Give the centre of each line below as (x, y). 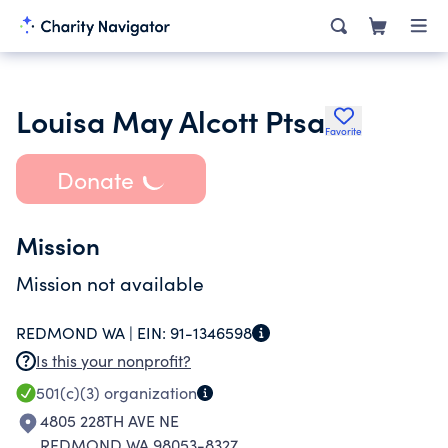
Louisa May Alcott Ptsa (170, 120)
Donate (95, 179)
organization (148, 392)
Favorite (343, 131)
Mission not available (110, 283)
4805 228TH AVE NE (109, 420)
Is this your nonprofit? (113, 360)
